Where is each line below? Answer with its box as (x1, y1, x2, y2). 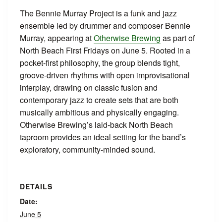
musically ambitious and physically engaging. (20, 107, 179, 118)
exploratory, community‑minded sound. (20, 144, 155, 155)
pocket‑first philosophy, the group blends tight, (20, 57, 180, 68)
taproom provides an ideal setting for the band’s (20, 131, 186, 143)
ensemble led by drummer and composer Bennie (20, 20, 190, 31)
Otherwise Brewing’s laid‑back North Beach (20, 119, 173, 130)
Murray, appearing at (20, 32, 94, 44)
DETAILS (20, 181, 53, 191)
